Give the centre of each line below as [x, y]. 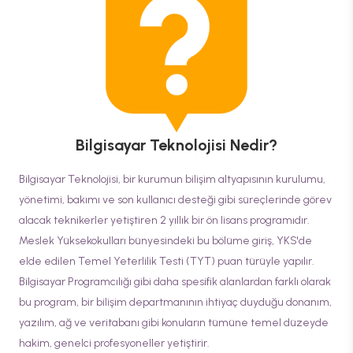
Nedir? [252, 145]
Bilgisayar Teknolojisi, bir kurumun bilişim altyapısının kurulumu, [172, 179]
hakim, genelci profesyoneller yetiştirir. [114, 343]
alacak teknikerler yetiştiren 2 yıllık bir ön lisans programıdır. [164, 220]
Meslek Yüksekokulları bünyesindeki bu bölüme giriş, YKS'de [165, 241]
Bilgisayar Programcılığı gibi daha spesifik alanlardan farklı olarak [175, 282]
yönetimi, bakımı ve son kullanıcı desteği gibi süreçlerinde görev [175, 200]
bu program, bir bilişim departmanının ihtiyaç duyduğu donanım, [175, 302]
